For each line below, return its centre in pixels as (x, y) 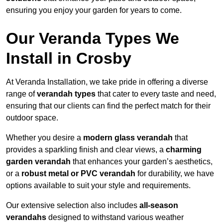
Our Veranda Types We (93, 39)
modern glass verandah (128, 138)
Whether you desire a (45, 138)
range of (21, 94)
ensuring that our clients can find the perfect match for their (108, 106)
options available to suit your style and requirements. (98, 186)
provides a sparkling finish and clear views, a (86, 150)
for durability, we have (175, 174)
